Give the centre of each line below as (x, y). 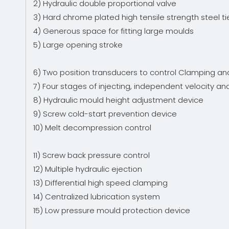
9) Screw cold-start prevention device (106, 114)
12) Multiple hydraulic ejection (89, 169)
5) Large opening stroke (79, 45)
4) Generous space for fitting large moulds (114, 31)
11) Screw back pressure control (93, 155)
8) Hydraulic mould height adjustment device (119, 100)
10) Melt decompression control (93, 128)
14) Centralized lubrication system (98, 197)
